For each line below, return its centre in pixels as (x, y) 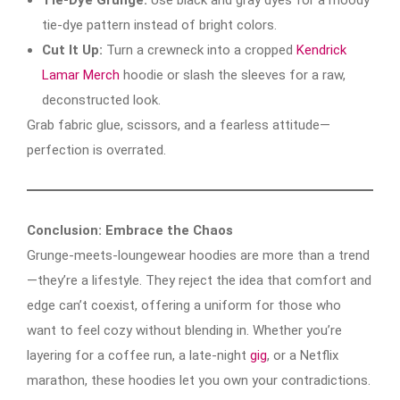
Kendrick (321, 50)
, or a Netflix (303, 355)
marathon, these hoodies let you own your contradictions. (199, 380)
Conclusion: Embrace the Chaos (130, 230)
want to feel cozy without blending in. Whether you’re (184, 330)
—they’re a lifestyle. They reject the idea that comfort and (199, 280)
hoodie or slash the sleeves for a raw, (233, 75)
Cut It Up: (72, 50)
